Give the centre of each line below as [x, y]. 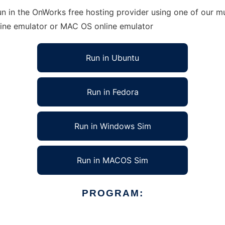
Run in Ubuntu [113, 58]
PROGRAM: [113, 193]
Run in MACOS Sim [113, 160]
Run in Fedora [113, 92]
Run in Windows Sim [113, 126]
